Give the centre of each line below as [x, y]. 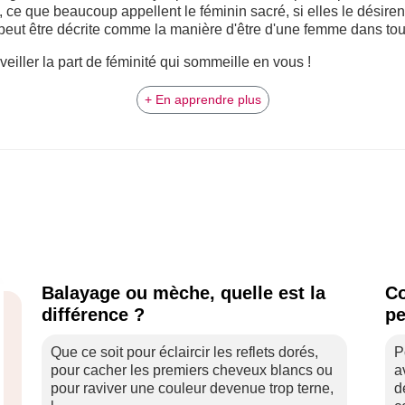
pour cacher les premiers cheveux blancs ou [192, 370]
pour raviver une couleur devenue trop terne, [192, 388]
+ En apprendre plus [202, 99]
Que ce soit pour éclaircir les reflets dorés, [184, 352]
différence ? [93, 315]
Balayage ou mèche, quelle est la [184, 293]
